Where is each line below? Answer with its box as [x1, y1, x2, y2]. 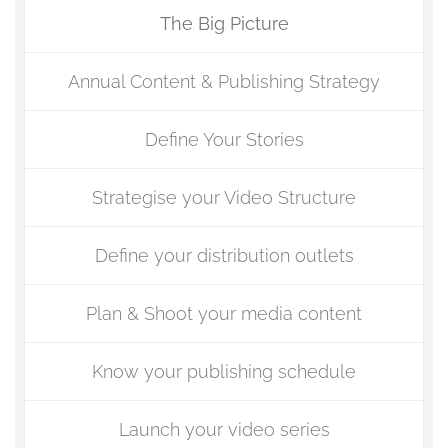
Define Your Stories [144, 129, 304, 150]
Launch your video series [118, 419, 330, 440]
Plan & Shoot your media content [86, 303, 362, 324]
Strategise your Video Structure [92, 187, 356, 208]
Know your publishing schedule [92, 361, 356, 382]
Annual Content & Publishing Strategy [68, 71, 380, 92]
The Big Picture [159, 13, 289, 34]
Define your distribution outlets [94, 245, 354, 266]
